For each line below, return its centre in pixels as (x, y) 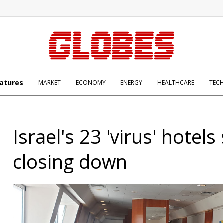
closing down (70, 161)
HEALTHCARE (176, 82)
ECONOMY (91, 82)
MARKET (50, 82)
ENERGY (131, 82)
